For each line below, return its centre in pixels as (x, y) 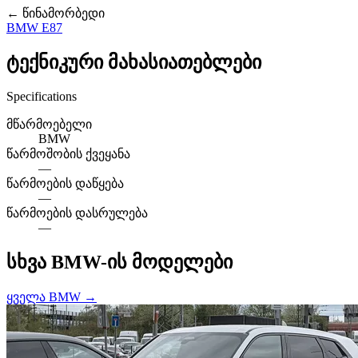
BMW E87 (34, 28)
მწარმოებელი (49, 124)
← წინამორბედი (56, 14)
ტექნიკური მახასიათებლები (134, 62)
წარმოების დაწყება (65, 183)
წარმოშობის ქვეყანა (68, 153)
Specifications (42, 96)
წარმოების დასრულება (77, 213)
